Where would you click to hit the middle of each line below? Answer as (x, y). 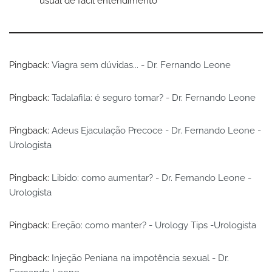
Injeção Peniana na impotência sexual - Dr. (140, 258)
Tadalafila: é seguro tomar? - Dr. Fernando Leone (154, 97)
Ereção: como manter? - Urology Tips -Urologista (154, 225)
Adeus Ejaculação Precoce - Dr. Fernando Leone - (156, 130)
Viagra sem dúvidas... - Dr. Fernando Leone (141, 65)
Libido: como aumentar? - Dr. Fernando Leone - (151, 178)
